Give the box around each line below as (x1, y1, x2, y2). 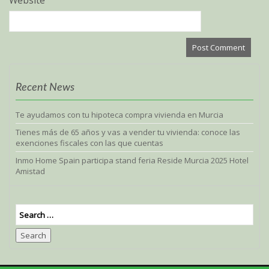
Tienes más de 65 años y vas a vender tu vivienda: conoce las (16, 127, 240, 138)
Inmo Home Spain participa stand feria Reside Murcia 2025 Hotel (16, 155, 249, 166)
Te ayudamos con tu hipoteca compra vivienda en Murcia (16, 109, 223, 120)
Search (20, 230, 46, 241)
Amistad (16, 166, 45, 177)
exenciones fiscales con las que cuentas (16, 138, 163, 148)
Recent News (16, 82, 74, 93)
